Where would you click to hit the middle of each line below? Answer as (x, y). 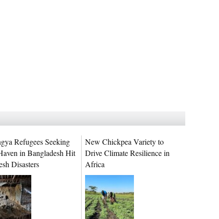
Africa (95, 164)
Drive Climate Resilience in (127, 153)
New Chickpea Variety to (124, 141)
